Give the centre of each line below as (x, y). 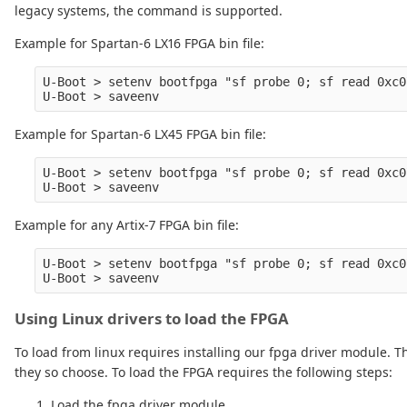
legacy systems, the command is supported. (149, 11)
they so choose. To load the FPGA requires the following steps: (203, 372)
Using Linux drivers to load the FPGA (152, 319)
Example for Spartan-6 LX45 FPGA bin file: (140, 134)
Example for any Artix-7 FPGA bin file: (127, 225)
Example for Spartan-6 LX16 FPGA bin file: (139, 44)
